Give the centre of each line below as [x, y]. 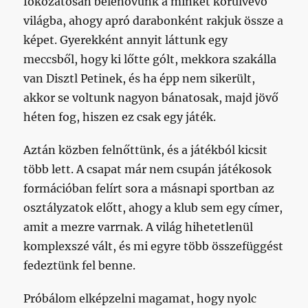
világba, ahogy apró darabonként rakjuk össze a [154, 21]
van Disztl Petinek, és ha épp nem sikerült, [140, 79]
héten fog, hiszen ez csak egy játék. [120, 117]
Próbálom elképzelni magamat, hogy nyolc [140, 299]
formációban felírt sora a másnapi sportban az [149, 189]
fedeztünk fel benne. [80, 266]
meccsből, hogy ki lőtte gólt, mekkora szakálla [150, 59]
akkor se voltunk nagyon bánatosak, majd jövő [151, 98]
